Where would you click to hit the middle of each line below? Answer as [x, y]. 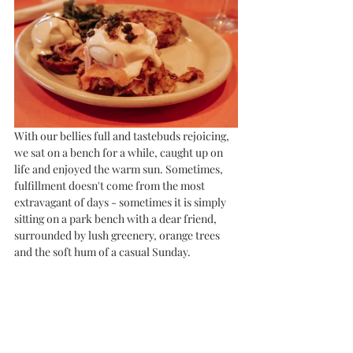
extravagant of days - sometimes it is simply [121, 202]
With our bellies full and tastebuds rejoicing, [123, 136]
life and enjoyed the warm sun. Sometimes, [120, 169]
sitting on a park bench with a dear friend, [117, 218]
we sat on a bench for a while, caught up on [120, 152]
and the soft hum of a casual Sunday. [104, 251]
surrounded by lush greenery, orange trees [118, 235]
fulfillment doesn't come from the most [111, 185]
